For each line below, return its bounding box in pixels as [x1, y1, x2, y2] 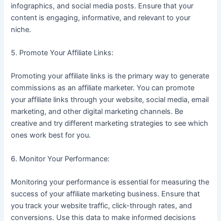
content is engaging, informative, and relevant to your [11, 13, 191, 22]
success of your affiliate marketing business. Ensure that [11, 189, 200, 198]
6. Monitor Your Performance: [11, 154, 110, 163]
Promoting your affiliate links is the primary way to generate [11, 72, 210, 81]
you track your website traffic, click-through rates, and [11, 201, 192, 210]
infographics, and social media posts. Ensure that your [11, 1, 194, 10]
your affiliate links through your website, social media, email [11, 95, 209, 105]
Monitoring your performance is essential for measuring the [11, 177, 210, 186]
